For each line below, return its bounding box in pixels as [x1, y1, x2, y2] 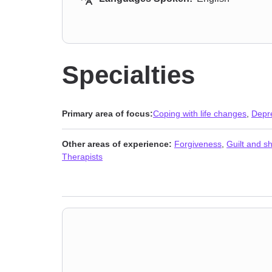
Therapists [62, 152, 103, 161]
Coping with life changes [153, 109, 246, 118]
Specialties [62, 61, 195, 89]
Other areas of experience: [62, 139, 172, 149]
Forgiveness [174, 139, 222, 149]
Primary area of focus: [62, 109, 153, 118]
